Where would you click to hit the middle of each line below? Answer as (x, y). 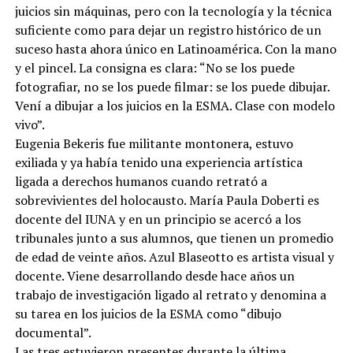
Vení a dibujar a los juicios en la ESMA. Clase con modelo (175, 105)
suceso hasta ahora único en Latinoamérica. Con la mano (175, 48)
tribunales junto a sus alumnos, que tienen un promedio (174, 238)
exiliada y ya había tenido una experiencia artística (158, 162)
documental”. (53, 332)
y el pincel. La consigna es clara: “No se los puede (154, 67)
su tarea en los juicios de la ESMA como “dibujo (148, 313)
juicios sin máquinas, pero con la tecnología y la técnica (173, 11)
